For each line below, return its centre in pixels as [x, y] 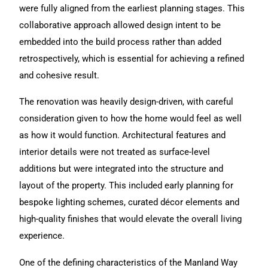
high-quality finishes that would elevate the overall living [131, 219]
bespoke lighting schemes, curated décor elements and [130, 202]
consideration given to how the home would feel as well [131, 119]
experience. [42, 236]
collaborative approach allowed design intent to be [120, 25]
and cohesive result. [60, 75]
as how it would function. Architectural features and [123, 135]
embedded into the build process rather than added [121, 42]
